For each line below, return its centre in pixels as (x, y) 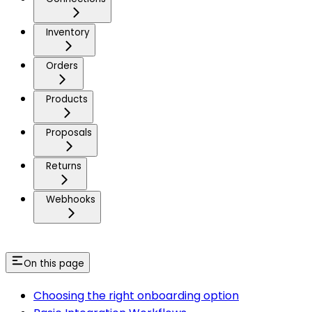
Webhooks (71, 200)
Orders (62, 66)
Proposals (69, 133)
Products (67, 99)
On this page (54, 263)
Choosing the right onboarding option (136, 295)
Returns (64, 166)
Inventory (68, 32)
